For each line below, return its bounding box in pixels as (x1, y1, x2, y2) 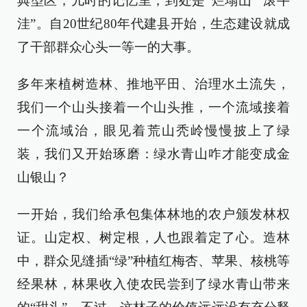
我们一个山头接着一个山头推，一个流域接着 (17, 100, 290, 114)
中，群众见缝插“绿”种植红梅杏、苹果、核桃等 (17, 254, 290, 268)
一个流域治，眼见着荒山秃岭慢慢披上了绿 (17, 123, 290, 138)
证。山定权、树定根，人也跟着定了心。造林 (17, 230, 290, 245)
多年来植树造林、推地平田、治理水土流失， (17, 77, 290, 91)
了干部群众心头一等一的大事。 (17, 40, 199, 54)
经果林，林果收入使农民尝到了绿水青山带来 (17, 277, 290, 291)
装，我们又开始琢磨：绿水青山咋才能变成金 (17, 147, 290, 161)
